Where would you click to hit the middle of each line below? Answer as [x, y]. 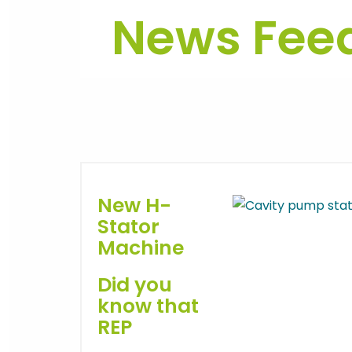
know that [148, 306]
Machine [141, 248]
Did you [135, 285]
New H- [134, 205]
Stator [128, 227]
